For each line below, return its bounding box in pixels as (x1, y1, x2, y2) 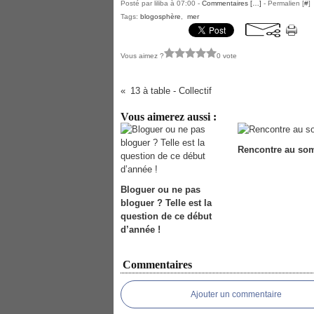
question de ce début (121, 211, 212, 221)
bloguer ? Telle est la (121, 198, 212, 208)
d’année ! (121, 224, 161, 235)
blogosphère (140, 13, 181, 20)
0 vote (217, 51, 237, 60)
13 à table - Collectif (130, 86, 212, 96)
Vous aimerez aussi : (121, 111, 217, 123)
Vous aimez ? (121, 51, 164, 60)
